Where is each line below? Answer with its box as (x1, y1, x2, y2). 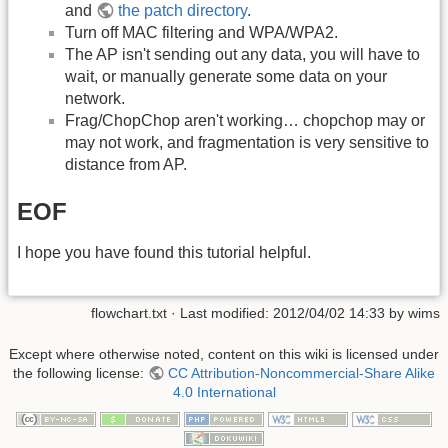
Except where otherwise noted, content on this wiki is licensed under (9, 345, 439, 362)
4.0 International (172, 383, 276, 400)
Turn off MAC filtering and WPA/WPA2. (65, 23, 338, 41)
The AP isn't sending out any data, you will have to (65, 45, 420, 63)
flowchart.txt (91, 304, 167, 321)
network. (65, 89, 125, 107)
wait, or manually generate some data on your (65, 67, 387, 85)
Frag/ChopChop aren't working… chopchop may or (65, 111, 425, 129)
